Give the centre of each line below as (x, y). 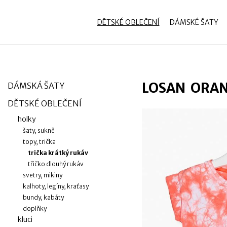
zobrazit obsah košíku (118, 20)
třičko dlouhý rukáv (56, 164)
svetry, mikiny (43, 175)
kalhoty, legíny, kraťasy (56, 186)
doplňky (35, 209)
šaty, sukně (39, 130)
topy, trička (39, 142)
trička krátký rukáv (58, 153)
